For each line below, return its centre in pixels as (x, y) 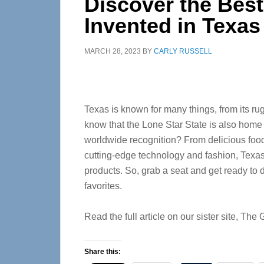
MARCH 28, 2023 (113, 51)
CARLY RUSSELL (183, 51)
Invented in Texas (172, 26)
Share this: (103, 252)
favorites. (103, 186)
